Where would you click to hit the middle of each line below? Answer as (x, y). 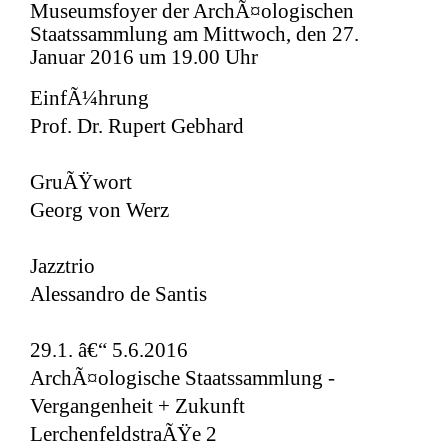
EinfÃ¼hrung (89, 97)
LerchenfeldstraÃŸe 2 (123, 433)
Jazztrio (62, 265)
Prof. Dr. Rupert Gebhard (137, 125)
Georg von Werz (99, 209)
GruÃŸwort (81, 181)
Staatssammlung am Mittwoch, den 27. (194, 33)
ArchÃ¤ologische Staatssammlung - (182, 377)
